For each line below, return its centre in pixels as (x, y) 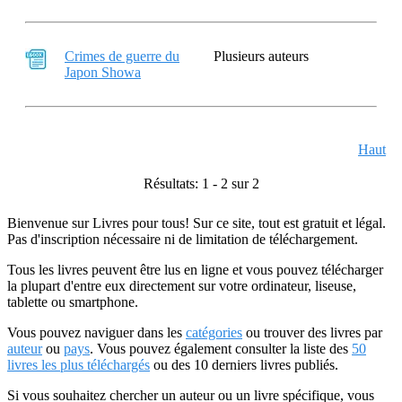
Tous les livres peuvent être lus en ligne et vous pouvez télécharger (195, 270)
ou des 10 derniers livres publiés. (244, 365)
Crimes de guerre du (122, 56)
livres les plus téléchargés (79, 365)
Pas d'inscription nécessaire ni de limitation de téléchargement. (183, 239)
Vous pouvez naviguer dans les (96, 332)
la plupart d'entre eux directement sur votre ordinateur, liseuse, (182, 286)
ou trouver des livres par (312, 332)
